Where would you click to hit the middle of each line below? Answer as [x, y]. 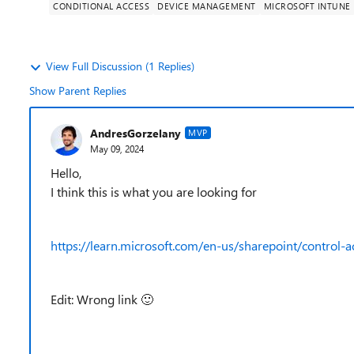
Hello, [66, 173]
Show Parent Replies [78, 90]
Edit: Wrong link [96, 299]
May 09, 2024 [117, 148]
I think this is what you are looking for [154, 192]
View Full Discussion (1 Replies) [120, 66]
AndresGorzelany [136, 133]
